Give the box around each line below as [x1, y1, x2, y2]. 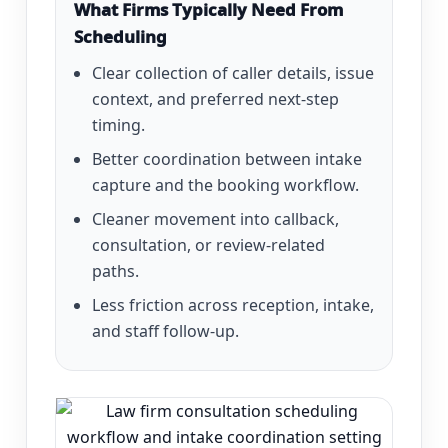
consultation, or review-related [92, 234, 325, 257]
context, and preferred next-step [92, 88, 339, 111]
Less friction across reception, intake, [92, 294, 374, 317]
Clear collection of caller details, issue [92, 62, 374, 85]
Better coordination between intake [92, 148, 362, 171]
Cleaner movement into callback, [92, 208, 339, 231]
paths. [92, 260, 139, 283]
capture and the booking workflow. [92, 174, 359, 197]
